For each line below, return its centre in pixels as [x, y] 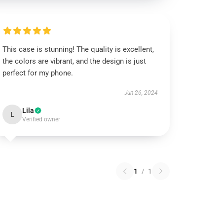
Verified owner [41, 119]
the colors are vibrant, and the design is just [74, 61]
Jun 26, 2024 [141, 93]
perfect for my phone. [38, 73]
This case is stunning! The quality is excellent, [78, 49]
